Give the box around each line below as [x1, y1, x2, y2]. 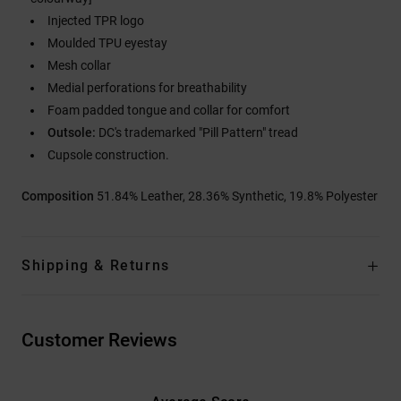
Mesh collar [47, 57, 111, 73]
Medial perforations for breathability [47, 80, 247, 95]
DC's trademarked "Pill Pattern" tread [96, 124, 298, 140]
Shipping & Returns [21, 256, 170, 274]
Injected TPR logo [47, 13, 144, 28]
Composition [21, 188, 97, 203]
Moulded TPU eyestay [47, 35, 167, 50]
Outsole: [47, 124, 96, 140]
